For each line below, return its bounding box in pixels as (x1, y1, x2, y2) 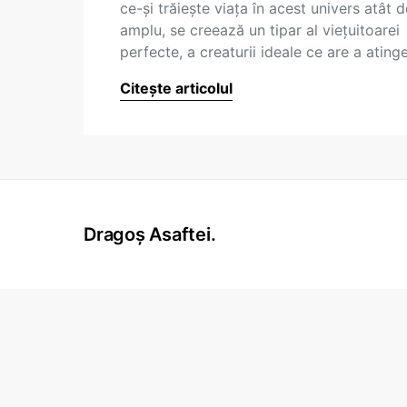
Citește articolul (120, 79, 233, 97)
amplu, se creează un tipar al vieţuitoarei (120, 21, 400, 39)
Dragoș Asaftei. (84, 223, 216, 245)
